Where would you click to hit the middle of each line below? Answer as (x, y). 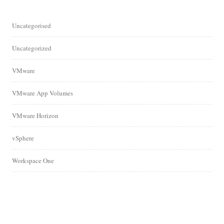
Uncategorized (32, 48)
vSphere (23, 138)
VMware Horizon (35, 116)
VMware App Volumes (42, 93)
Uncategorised (31, 26)
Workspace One (33, 161)
